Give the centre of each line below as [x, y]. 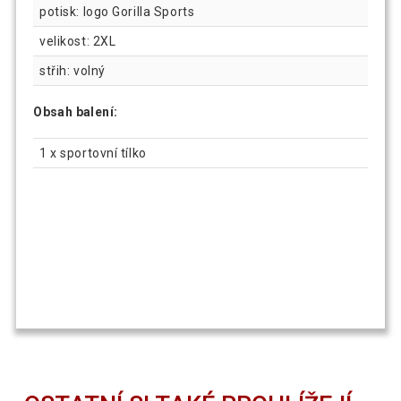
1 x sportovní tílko [93, 153]
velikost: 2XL [78, 41]
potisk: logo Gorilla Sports [117, 11]
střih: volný [73, 70]
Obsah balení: [76, 111]
